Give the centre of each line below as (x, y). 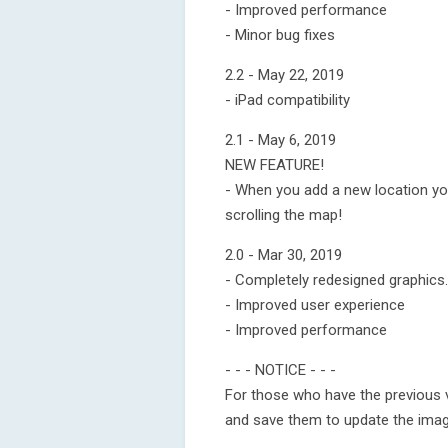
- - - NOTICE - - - (280, 370)
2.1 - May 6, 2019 (280, 140)
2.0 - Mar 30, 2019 (283, 255)
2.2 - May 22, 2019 (284, 75)
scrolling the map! (283, 215)
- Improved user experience (315, 305)
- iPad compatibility (287, 100)
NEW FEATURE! (274, 165)
